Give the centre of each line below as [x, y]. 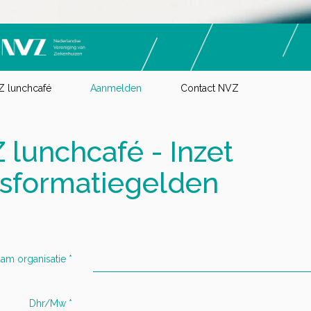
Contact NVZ [210, 88]
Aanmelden [116, 88]
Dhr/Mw [48, 303]
